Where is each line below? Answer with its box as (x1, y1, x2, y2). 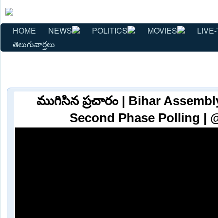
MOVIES (147, 24, 177, 36)
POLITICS (92, 24, 127, 36)
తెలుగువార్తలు (13, 38, 55, 50)
